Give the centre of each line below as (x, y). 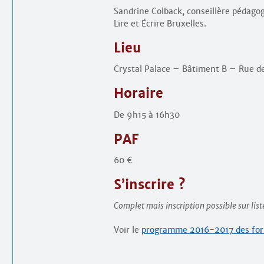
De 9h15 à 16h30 (147, 115)
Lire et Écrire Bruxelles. (160, 24)
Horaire (138, 94)
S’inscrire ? (149, 184)
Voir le (128, 230)
